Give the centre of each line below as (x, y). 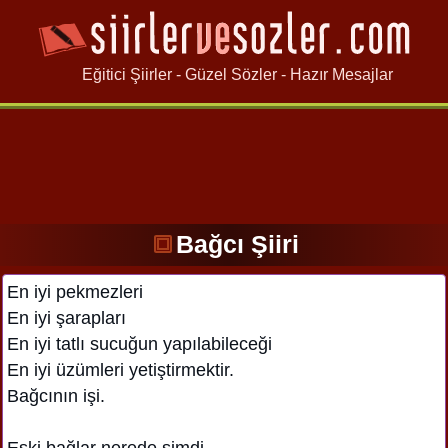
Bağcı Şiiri (237, 244)
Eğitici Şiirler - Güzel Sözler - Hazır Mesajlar (224, 75)
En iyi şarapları (66, 317)
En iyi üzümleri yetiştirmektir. (120, 369)
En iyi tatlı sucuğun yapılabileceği (139, 343)
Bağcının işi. (56, 395)
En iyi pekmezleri (75, 291)
